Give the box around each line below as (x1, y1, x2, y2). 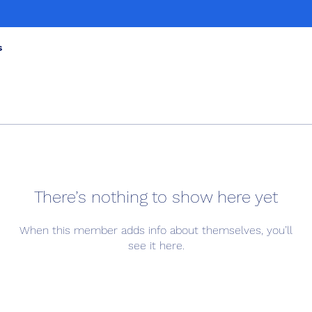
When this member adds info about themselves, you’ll (19, 224, 292, 237)
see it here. (127, 239, 185, 252)
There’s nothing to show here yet (34, 187, 278, 207)
